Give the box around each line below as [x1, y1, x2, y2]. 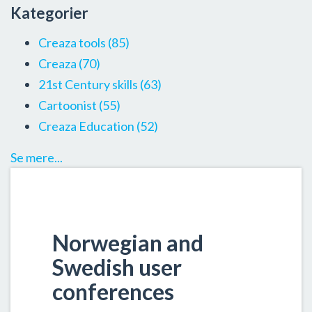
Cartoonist [38, 97, 99, 113]
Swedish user [52, 253, 182, 281]
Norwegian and [52, 229, 203, 256]
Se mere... [10, 150, 63, 165]
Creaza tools [38, 35, 108, 50]
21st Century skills [38, 77, 140, 92]
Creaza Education [38, 118, 136, 134]
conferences [52, 278, 174, 305]
